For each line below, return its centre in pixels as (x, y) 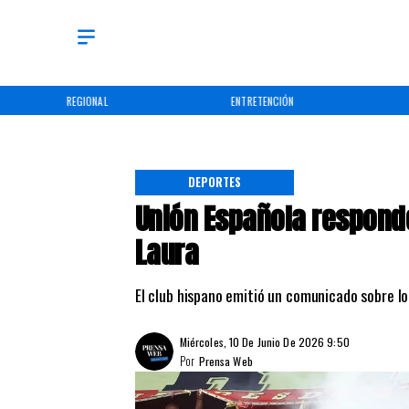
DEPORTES (215, 183)
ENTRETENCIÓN (262, 100)
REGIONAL (87, 100)
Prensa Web (225, 362)
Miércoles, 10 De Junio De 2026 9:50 (264, 342)
